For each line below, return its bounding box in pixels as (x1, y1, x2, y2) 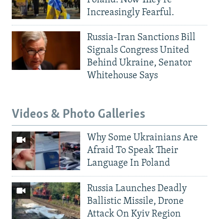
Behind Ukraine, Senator (87, 58, 192, 68)
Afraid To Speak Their (87, 145, 178, 155)
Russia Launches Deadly (87, 183, 187, 194)
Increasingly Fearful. (87, 7, 174, 18)
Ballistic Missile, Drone (87, 196, 184, 206)
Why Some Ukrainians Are (87, 132, 198, 143)
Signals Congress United (87, 45, 189, 56)
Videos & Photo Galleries (12, 108, 145, 122)
